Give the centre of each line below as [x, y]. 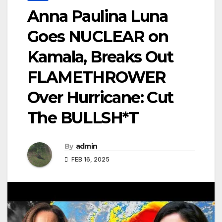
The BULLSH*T [83, 118]
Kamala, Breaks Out [100, 57]
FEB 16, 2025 [90, 160]
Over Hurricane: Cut [100, 98]
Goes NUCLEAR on [98, 37]
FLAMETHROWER [97, 77]
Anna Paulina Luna [98, 16]
